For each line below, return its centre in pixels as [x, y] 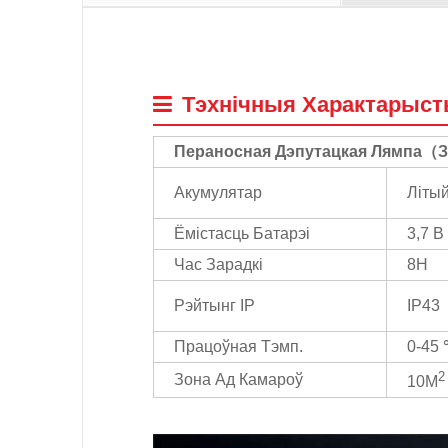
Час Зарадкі [218, 264]
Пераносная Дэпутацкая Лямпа [298, 151]
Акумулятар [218, 192]
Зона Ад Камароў [238, 379]
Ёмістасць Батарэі [242, 233]
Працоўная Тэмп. [238, 346]
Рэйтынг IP [214, 305]
